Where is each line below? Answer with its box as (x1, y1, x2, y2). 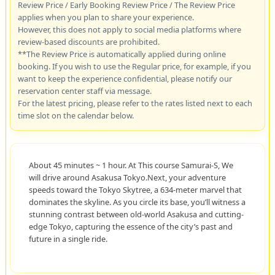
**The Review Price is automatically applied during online (17, 48, 226, 60)
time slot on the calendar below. (17, 109, 134, 121)
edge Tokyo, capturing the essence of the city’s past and (28, 220, 233, 232)
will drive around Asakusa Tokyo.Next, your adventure (28, 171, 226, 183)
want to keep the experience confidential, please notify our (17, 72, 232, 84)
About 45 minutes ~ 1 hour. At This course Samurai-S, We (28, 159, 233, 171)
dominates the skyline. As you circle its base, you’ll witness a (28, 196, 246, 207)
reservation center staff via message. (17, 85, 152, 96)
